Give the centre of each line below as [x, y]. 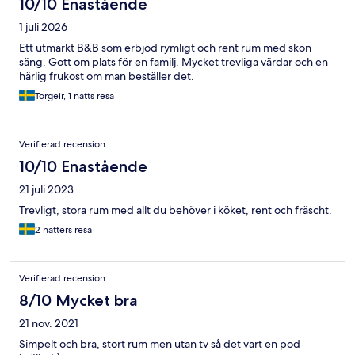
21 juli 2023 [46, 190]
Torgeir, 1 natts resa [74, 96]
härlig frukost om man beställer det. [107, 76]
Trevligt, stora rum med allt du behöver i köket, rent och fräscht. [176, 210]
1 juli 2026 [43, 27]
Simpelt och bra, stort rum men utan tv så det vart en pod [160, 344]
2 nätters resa [63, 230]
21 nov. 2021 [49, 324]
